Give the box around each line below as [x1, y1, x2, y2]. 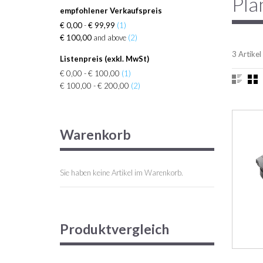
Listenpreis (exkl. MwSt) [60, 54, 149, 63]
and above [92, 33, 126, 42]
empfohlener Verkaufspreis [60, 6, 162, 15]
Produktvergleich [60, 221, 169, 237]
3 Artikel [231, 49, 261, 59]
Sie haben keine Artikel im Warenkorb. [60, 168, 183, 177]
